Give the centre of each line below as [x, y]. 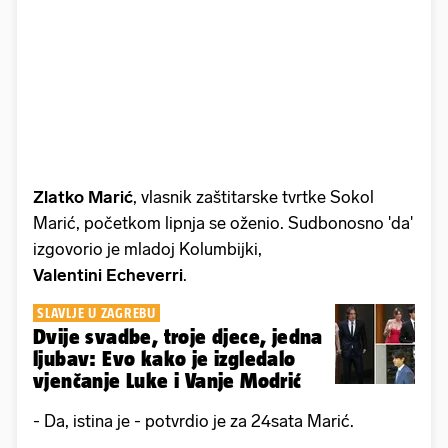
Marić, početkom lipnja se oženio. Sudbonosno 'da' [223, 222]
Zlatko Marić [83, 196]
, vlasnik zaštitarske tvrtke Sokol [253, 196]
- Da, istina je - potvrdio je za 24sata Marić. [195, 420]
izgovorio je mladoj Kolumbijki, [147, 248]
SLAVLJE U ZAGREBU [96, 312]
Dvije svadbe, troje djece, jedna [178, 336]
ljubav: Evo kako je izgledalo [164, 358]
